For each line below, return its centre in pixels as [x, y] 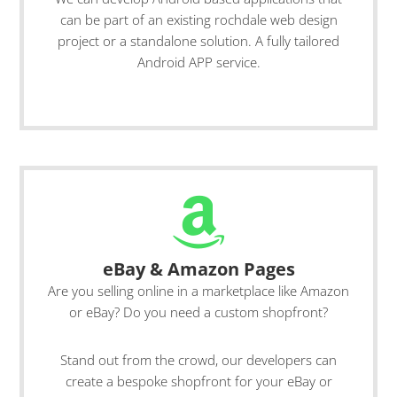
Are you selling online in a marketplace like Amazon [198, 291]
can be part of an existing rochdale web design [198, 19]
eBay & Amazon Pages [198, 269]
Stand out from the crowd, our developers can [198, 360]
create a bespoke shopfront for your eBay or [198, 381]
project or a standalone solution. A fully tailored [198, 41]
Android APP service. [198, 62]
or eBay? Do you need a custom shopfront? [198, 312]
